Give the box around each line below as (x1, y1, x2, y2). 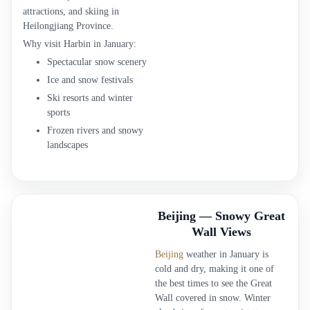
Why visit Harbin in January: (23, 39, 136, 49)
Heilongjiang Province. (23, 21, 113, 31)
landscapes (47, 140, 88, 150)
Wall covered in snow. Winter (155, 293, 271, 303)
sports (47, 107, 70, 118)
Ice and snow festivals (47, 75, 133, 85)
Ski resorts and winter (47, 93, 133, 103)
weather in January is (183, 249, 268, 259)
